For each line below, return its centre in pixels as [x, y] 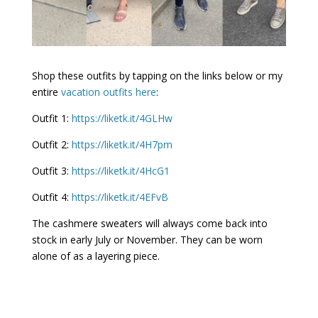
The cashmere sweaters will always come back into [149, 223]
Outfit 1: [51, 118]
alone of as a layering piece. [95, 256]
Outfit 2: [51, 144]
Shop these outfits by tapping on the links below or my [157, 75]
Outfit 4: [51, 197]
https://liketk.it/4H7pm [122, 144]
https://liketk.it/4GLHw [122, 118]
